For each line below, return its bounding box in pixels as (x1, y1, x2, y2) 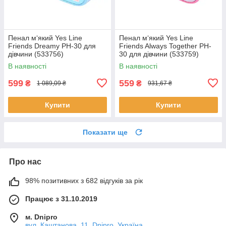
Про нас (9, 157, 41, 166)
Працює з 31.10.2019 (25, 194, 97, 203)
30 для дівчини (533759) (119, 49, 199, 58)
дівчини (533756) (8, 49, 64, 58)
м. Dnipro (25, 212, 58, 221)
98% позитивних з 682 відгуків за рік (25, 176, 143, 185)
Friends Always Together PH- (119, 41, 211, 50)
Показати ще (83, 128, 128, 136)
